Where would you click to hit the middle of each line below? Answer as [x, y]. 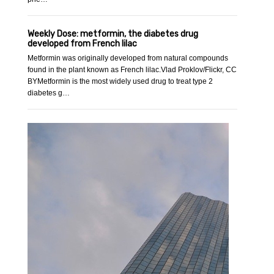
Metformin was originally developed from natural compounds [128, 58]
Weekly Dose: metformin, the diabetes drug [113, 34]
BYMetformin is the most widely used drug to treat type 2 [120, 82]
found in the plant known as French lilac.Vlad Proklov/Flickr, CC [132, 70]
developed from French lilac [83, 44]
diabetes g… [49, 93]
